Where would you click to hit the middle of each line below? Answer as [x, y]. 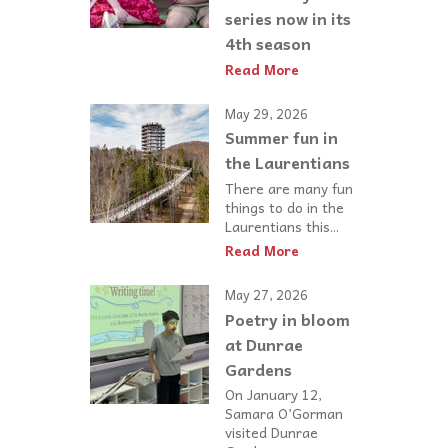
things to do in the [284, 206]
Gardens [258, 369]
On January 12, [273, 394]
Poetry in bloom [287, 319]
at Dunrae [264, 344]
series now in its [288, 17]
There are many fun [289, 187]
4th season [268, 42]
